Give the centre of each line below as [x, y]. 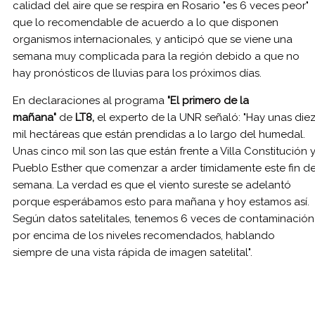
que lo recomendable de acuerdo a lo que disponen [146, 22]
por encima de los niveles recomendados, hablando [144, 235]
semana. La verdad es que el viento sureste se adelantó [152, 185]
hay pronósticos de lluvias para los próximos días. [137, 73]
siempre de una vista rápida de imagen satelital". [133, 252]
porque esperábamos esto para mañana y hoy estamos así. [161, 201]
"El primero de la [208, 100]
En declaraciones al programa [90, 100]
